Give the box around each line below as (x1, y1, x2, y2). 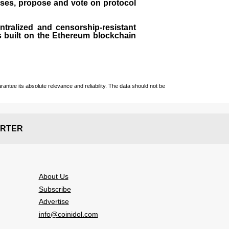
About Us (38, 172, 68, 180)
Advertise (38, 197, 69, 206)
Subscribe (38, 185, 71, 193)
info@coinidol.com (38, 210, 98, 218)
